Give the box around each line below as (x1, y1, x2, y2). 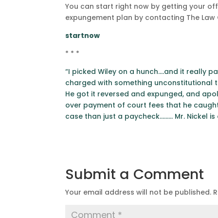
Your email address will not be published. (65, 187, 212, 197)
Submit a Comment (65, 164, 204, 184)
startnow (65, 31, 100, 40)
